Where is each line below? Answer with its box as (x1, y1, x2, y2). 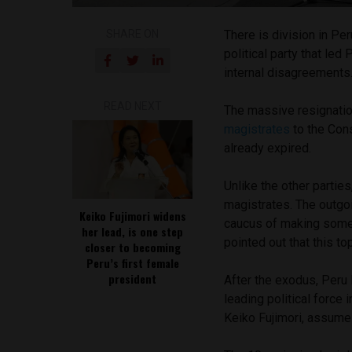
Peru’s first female (86, 254, 179, 271)
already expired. (224, 140, 312, 156)
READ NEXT (103, 99, 162, 112)
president (108, 269, 157, 287)
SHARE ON (106, 27, 159, 40)
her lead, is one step (82, 222, 184, 240)
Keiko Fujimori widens (79, 207, 186, 224)
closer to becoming (84, 238, 181, 255)
